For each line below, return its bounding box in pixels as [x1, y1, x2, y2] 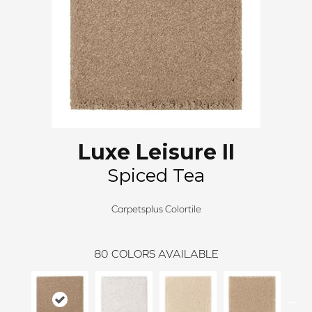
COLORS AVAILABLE [111, 247, 219, 260]
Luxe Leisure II [77, 139, 235, 165]
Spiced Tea [107, 164, 205, 187]
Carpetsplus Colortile [111, 203, 201, 214]
